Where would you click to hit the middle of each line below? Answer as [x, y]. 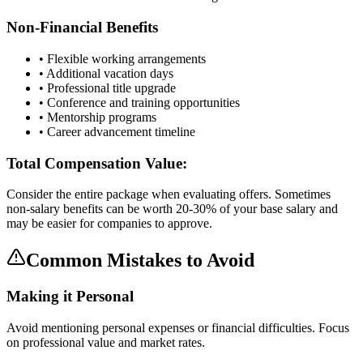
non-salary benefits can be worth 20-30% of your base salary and [172, 209]
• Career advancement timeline [117, 131]
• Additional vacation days [106, 73]
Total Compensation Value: [97, 163]
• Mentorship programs [98, 117]
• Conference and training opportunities [139, 102]
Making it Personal [70, 297]
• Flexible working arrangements [122, 58]
